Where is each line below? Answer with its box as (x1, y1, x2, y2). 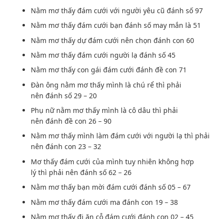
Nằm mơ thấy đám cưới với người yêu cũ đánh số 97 (31, 5, 203, 15)
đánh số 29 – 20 (44, 90, 97, 100)
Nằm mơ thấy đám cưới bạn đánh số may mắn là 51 (31, 21, 201, 30)
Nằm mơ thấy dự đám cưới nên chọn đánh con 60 (31, 35, 195, 45)
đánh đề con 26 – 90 (44, 116, 112, 126)
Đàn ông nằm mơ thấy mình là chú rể (31, 80, 156, 89)
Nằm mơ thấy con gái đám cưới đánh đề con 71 (31, 65, 187, 75)
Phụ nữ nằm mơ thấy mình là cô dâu (31, 106, 153, 115)
